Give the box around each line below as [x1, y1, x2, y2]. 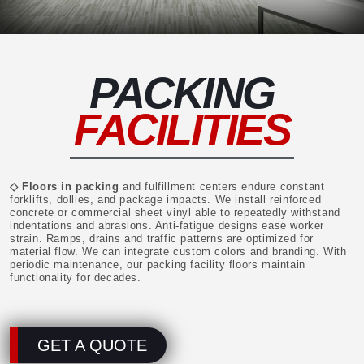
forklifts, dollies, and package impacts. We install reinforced [10, 193, 322, 206]
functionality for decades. [10, 271, 141, 284]
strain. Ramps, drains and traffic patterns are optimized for [10, 232, 314, 245]
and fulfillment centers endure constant [119, 180, 325, 193]
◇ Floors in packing [10, 180, 119, 193]
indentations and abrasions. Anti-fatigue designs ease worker [10, 219, 325, 232]
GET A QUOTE [37, 336, 147, 354]
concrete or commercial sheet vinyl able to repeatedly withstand [10, 206, 340, 219]
